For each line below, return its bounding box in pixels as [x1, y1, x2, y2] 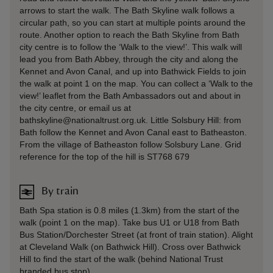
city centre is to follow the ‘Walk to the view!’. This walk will [19, 41, 242, 52]
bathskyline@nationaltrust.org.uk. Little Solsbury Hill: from [19, 115, 241, 125]
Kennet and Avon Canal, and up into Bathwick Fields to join [19, 66, 246, 76]
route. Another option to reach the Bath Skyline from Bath [19, 29, 239, 40]
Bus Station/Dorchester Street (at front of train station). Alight [19, 229, 253, 239]
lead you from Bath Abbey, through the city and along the [19, 54, 238, 64]
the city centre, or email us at [19, 102, 131, 113]
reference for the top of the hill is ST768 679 [19, 151, 190, 161]
